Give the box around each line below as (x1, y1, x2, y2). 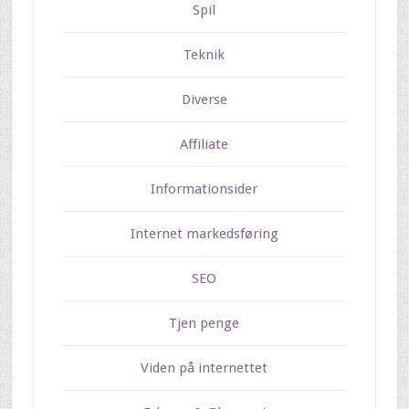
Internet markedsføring (130, 225, 278, 243)
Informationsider (151, 181, 258, 198)
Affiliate (180, 136, 229, 153)
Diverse (181, 91, 227, 109)
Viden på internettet (141, 360, 268, 377)
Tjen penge (169, 315, 240, 332)
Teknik (184, 47, 225, 64)
